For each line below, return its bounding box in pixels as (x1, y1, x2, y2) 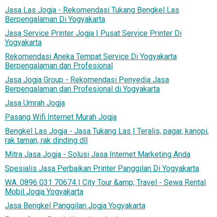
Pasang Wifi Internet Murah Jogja (5, 112, 117, 122)
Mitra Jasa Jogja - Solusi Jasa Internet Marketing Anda (5, 150, 190, 159)
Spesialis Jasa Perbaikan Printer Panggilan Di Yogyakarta (5, 164, 199, 173)
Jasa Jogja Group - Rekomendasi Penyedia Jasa (5, 75, 169, 85)
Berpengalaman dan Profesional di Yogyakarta (5, 84, 160, 94)
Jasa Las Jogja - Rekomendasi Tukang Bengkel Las (5, 5, 179, 15)
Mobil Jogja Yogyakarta (5, 187, 83, 197)
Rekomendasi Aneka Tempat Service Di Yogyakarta (5, 52, 177, 62)
